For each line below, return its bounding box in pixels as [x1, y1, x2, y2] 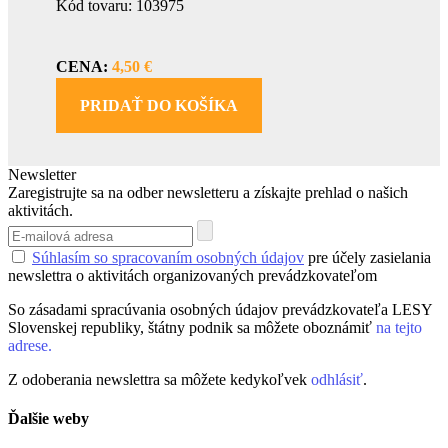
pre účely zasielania [304, 249, 431, 267]
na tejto [376, 319, 422, 337]
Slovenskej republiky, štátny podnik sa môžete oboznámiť [8, 319, 376, 337]
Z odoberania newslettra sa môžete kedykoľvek [8, 371, 311, 389]
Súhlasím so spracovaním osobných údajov [32, 249, 304, 267]
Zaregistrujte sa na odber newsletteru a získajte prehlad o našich [8, 184, 408, 202]
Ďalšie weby [8, 410, 89, 428]
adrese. [8, 337, 52, 355]
